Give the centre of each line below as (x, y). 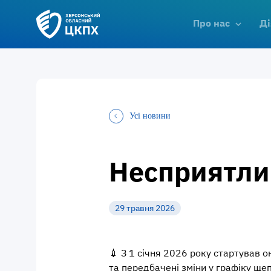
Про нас (211, 23)
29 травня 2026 (145, 208)
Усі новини (150, 116)
